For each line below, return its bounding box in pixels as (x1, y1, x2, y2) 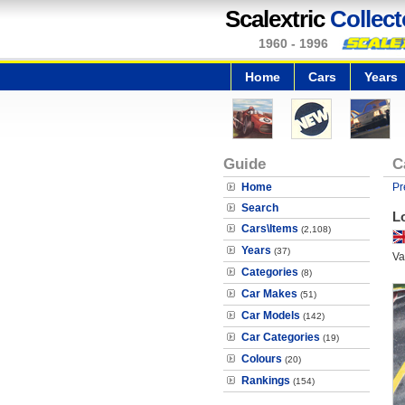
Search (241, 202, 278, 214)
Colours (241, 353, 282, 365)
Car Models (241, 309, 300, 322)
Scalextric (225, 5, 330, 33)
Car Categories (241, 331, 320, 344)
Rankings (241, 374, 290, 387)
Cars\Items (241, 222, 298, 235)
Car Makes (241, 287, 297, 300)
